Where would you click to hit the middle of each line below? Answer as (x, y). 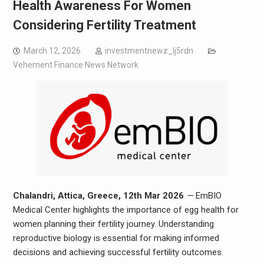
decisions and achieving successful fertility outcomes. (118, 252)
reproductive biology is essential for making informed (116, 238)
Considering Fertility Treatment (104, 25)
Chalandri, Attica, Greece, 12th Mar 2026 (98, 195)
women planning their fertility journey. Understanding (113, 224)
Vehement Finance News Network (75, 65)
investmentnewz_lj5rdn (149, 51)
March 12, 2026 (52, 51)
